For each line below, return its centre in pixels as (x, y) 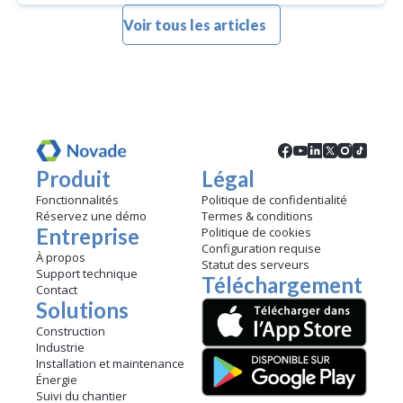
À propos (61, 258)
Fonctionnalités (77, 200)
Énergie (57, 380)
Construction (71, 331)
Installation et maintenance (110, 364)
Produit (73, 179)
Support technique (87, 274)
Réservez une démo (91, 216)
